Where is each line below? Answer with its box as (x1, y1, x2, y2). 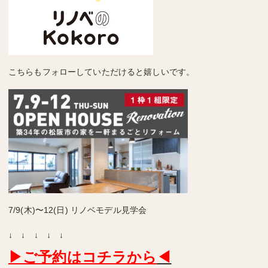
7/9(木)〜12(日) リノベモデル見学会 (8, 205, 147, 215)
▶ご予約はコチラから (8, 248, 157, 265)
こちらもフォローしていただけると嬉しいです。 (8, 66, 195, 77)
